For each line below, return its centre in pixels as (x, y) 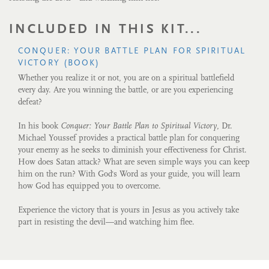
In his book (39, 126)
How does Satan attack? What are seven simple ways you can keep (134, 162)
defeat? (30, 102)
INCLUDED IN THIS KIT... (105, 30)
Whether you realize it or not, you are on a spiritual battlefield (126, 78)
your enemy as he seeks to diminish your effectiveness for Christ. (132, 150)
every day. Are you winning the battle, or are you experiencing (125, 90)
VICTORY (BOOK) (59, 63)
